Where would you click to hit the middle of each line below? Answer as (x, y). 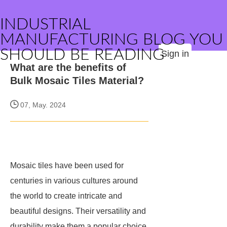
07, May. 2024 (42, 105)
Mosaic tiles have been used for (67, 165)
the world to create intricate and (66, 196)
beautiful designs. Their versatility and (78, 211)
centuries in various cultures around (74, 181)
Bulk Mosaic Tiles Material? (77, 81)
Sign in (175, 54)
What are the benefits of (68, 67)
